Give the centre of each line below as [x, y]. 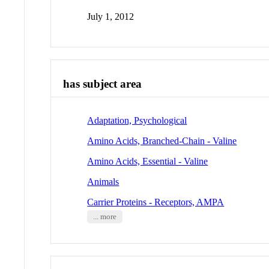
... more [104, 216]
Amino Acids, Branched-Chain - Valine [162, 141]
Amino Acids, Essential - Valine [148, 161]
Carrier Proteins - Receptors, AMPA [156, 202]
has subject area [103, 84]
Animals [103, 181]
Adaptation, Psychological [137, 120]
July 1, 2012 [111, 17]
